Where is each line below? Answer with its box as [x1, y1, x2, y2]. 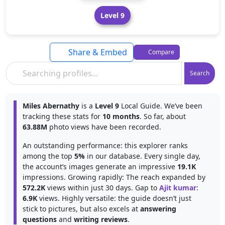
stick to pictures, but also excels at [23, 204, 140, 213]
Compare [146, 48, 174, 56]
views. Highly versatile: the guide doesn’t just [37, 193, 191, 203]
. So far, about [140, 111, 186, 121]
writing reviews [74, 214, 128, 224]
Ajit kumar [159, 183, 196, 192]
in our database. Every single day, [85, 151, 200, 161]
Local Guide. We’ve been [119, 101, 202, 110]
